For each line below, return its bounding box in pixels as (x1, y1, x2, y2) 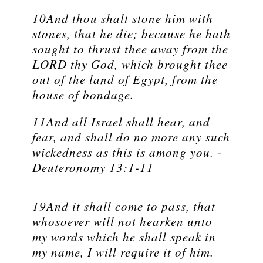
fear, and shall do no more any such (32, 129, 230, 146)
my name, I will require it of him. (32, 244, 214, 261)
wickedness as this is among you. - (32, 144, 222, 161)
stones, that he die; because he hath (32, 25, 231, 42)
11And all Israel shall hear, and (32, 113, 210, 130)
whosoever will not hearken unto (32, 213, 213, 230)
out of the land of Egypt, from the (32, 71, 218, 88)
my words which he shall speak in (32, 228, 216, 245)
